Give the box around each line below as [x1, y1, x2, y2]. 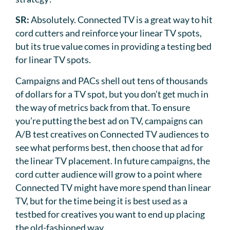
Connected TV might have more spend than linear [15, 181, 211, 193]
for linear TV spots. [15, 54, 91, 66]
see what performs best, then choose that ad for [15, 141, 203, 153]
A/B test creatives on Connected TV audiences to [15, 128, 209, 140]
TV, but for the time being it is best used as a [15, 195, 187, 206]
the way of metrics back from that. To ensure [15, 101, 190, 113]
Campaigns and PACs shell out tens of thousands [15, 74, 208, 86]
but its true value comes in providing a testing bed [15, 41, 212, 52]
